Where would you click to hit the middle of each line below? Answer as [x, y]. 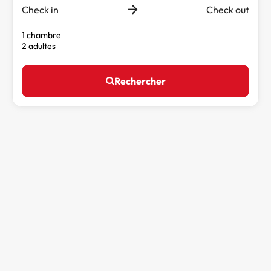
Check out [228, 9]
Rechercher [140, 81]
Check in [40, 9]
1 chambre [41, 35]
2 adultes [39, 46]
